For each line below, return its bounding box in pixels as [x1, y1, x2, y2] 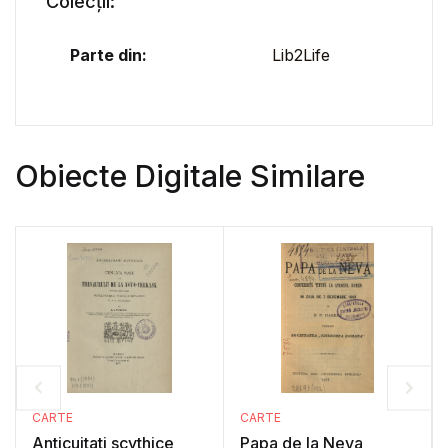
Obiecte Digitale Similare [15, 157, 365, 194]
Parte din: [70, 44, 147, 65]
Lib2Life [272, 44, 330, 65]
